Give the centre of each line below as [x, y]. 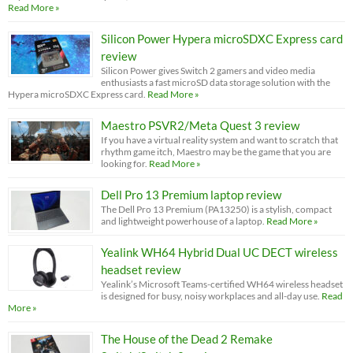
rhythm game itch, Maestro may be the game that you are [216, 151]
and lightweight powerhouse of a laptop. [183, 221]
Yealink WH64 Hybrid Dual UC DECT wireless [219, 252]
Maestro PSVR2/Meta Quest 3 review [200, 125]
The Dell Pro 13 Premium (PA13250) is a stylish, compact [216, 209]
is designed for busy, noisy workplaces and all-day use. [210, 295]
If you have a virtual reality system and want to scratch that [219, 139]
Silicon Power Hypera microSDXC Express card [222, 38]
